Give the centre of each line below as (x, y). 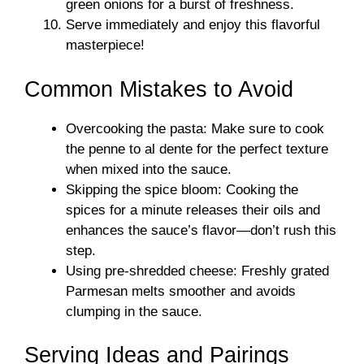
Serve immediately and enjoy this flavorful (193, 25)
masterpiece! (105, 45)
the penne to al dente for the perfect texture (197, 149)
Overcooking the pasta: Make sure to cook (195, 128)
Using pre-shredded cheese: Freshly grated (197, 271)
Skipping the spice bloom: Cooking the (182, 189)
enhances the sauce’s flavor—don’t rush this (201, 230)
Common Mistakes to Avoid (159, 89)
